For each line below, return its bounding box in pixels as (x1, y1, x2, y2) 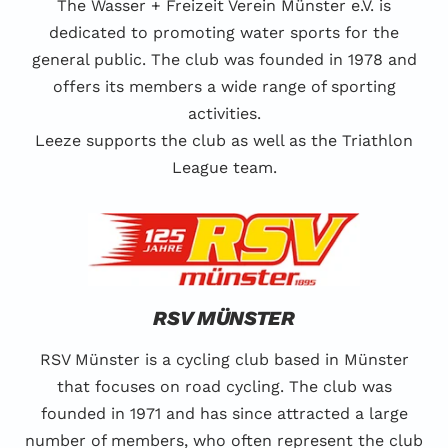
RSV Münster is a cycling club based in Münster (39, 350, 409, 370)
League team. (171, 157, 277, 177)
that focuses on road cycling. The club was (56, 377, 392, 397)
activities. (187, 103, 261, 123)
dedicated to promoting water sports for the (49, 22, 399, 42)
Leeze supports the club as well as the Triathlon (35, 130, 413, 150)
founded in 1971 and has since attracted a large (40, 404, 408, 424)
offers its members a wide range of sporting (52, 76, 396, 96)
